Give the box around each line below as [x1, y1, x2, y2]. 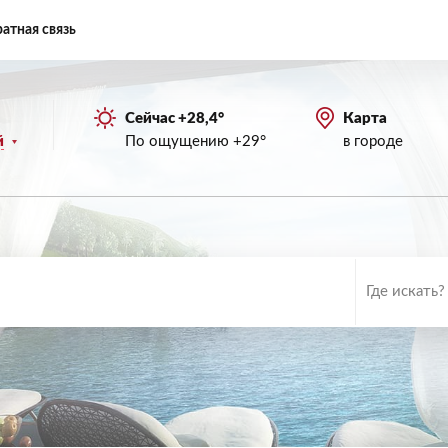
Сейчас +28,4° [125, 110, 224, 126]
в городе [343, 133, 403, 149]
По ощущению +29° [125, 133, 266, 149]
